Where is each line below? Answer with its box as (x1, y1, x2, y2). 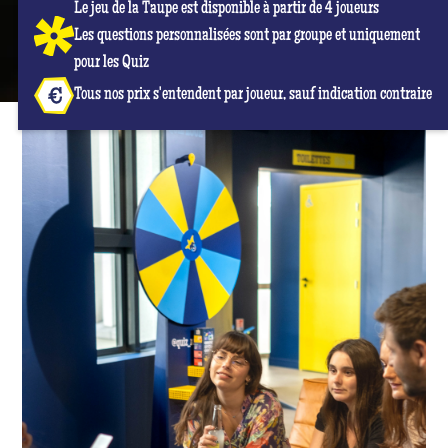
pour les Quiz (73, 53, 149, 72)
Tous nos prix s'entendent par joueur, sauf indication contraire (73, 85, 432, 104)
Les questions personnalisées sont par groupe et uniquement (73, 26, 420, 45)
